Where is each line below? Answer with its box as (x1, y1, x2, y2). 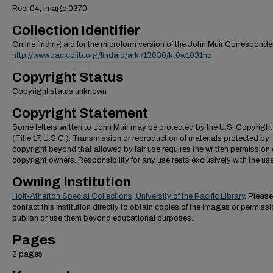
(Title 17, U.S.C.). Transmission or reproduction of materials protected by (12, 134, 269, 143)
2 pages (12, 250, 43, 258)
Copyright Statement (12, 106, 148, 121)
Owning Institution (12, 175, 130, 190)
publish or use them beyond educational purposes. (12, 214, 193, 222)
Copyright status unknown (12, 87, 107, 96)
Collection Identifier (12, 23, 140, 38)
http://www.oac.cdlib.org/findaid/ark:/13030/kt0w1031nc (12, 51, 211, 60)
